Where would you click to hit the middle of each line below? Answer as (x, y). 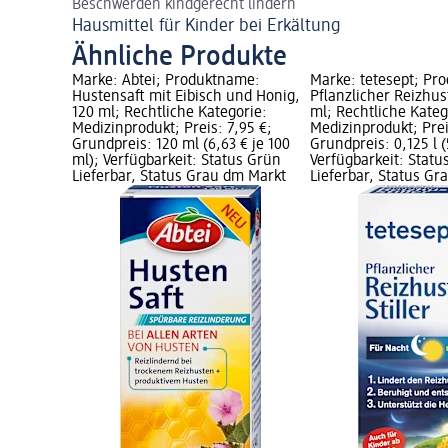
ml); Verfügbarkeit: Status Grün (176, 161)
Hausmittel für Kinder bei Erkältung (206, 26)
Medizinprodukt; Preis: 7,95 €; (172, 129)
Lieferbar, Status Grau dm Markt (179, 177)
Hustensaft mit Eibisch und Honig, (186, 97)
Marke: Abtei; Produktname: (166, 81)
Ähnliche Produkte (179, 57)
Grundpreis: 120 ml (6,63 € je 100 (181, 145)
